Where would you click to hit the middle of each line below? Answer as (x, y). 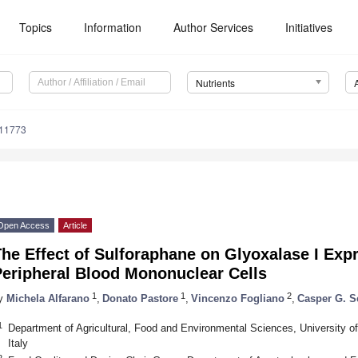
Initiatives (309, 27)
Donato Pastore (140, 298)
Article (75, 226)
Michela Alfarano (48, 298)
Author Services (214, 27)
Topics (36, 27)
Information (113, 27)
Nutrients (215, 83)
